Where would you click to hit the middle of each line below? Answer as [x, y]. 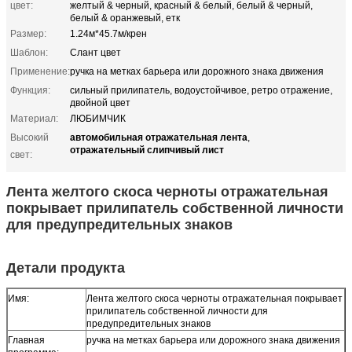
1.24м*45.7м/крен [108, 33]
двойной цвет [100, 103]
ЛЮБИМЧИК [98, 118]
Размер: [28, 33]
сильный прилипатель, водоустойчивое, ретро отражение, [201, 90]
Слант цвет [95, 52]
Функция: [30, 90]
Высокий [29, 137]
